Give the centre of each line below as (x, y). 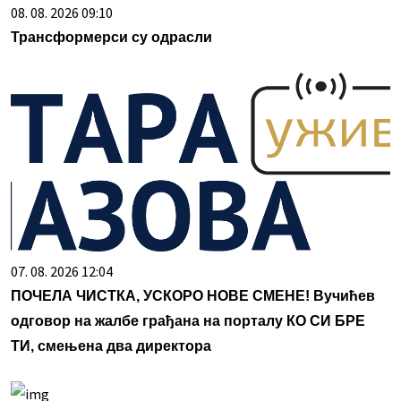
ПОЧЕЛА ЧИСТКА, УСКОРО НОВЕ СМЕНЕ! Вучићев (193, 296)
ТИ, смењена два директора (111, 346)
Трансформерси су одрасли (111, 38)
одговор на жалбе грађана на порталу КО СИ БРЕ (188, 321)
